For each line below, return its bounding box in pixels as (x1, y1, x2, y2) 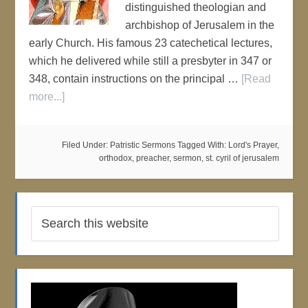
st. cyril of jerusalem (205, 153, 279, 163)
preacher (135, 153, 169, 163)
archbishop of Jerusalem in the (125, 19, 275, 31)
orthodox (98, 153, 132, 163)
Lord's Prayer (228, 140, 277, 150)
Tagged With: (177, 140, 228, 150)
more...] (29, 91, 65, 102)
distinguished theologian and (125, 1, 267, 13)
